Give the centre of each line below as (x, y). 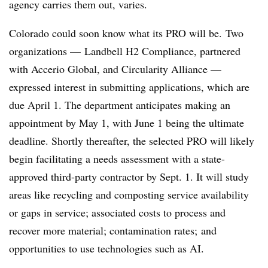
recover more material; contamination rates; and (113, 230)
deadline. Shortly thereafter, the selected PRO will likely (132, 141)
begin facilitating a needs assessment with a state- (117, 159)
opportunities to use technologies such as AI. (106, 248)
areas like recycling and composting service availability (129, 194)
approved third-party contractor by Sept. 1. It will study (129, 176)
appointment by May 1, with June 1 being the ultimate (127, 123)
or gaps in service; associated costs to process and (117, 212)
